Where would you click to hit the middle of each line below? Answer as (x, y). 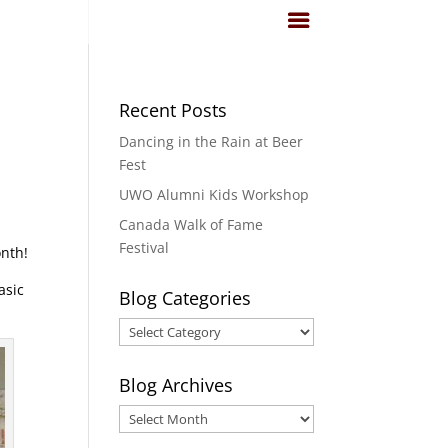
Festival (144, 247)
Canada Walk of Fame (191, 224)
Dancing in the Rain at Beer (211, 141)
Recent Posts (173, 110)
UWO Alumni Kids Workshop (214, 194)
